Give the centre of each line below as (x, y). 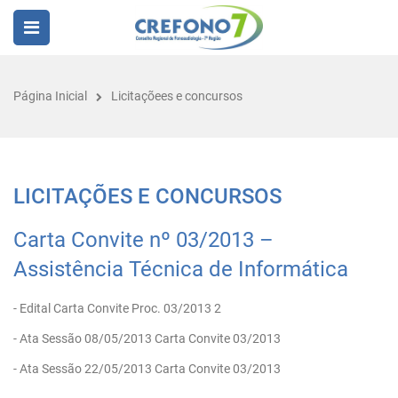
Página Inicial (50, 96)
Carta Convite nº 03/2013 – (143, 240)
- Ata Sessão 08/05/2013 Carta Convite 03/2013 (147, 338)
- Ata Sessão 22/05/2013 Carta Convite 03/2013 (147, 369)
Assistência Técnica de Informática (181, 269)
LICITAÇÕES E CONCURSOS (147, 196)
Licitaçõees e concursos (177, 96)
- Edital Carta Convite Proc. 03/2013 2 (117, 308)
